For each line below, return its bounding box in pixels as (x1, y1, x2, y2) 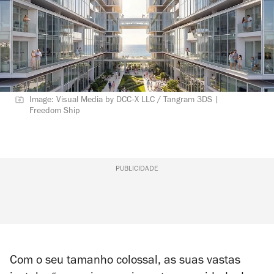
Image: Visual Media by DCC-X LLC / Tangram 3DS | (29, 97, 219, 105)
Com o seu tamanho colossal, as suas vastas (10, 256, 240, 268)
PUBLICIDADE (115, 166, 158, 173)
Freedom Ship (29, 108, 80, 116)
